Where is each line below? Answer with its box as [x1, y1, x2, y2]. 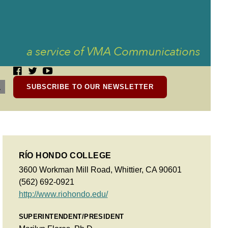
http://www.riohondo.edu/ [18, 190, 108, 198]
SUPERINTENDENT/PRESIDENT [18, 212, 124, 220]
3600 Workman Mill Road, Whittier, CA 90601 [18, 165, 182, 174]
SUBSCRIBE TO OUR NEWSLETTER [26, 83, 154, 91]
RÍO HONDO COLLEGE [18, 151, 111, 160]
